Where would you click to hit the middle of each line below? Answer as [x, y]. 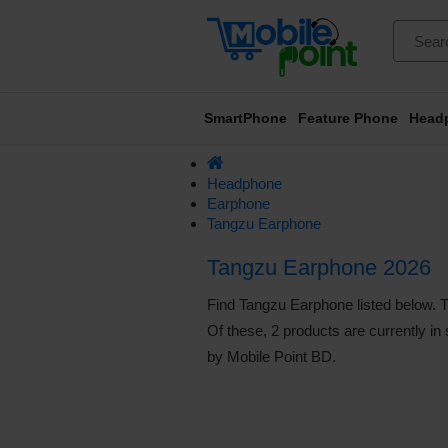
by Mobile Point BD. [271, 356]
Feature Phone [348, 117]
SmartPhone [245, 117]
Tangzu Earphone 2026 [319, 267]
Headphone [244, 183]
